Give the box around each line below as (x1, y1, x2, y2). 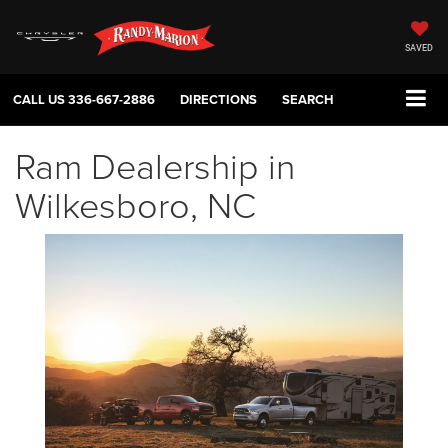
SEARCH (282, 90, 334, 110)
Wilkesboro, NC (15, 179, 256, 230)
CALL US (13, 90, 65, 110)
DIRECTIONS (180, 90, 257, 110)
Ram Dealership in (15, 140, 295, 191)
